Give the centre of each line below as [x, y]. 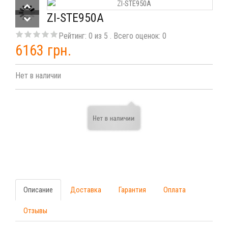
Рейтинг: [74, 36]
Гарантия [132, 190]
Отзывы [35, 211]
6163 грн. [43, 50]
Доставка [86, 190]
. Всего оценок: [136, 36]
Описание [38, 190]
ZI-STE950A [76, 18]
